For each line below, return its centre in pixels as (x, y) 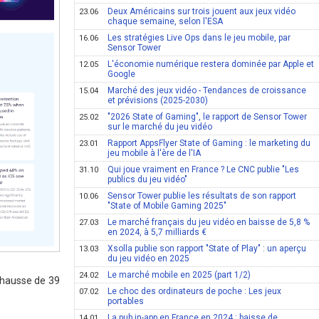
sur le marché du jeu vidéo (160, 127)
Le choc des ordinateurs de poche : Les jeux (195, 291)
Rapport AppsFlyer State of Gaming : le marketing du (209, 143)
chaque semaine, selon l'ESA (166, 21)
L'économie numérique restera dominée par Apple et (211, 64)
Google (122, 74)
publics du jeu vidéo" (148, 179)
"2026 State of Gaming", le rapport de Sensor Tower (208, 117)
